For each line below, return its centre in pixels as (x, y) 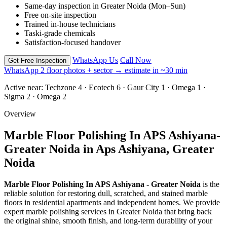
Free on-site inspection (60, 15)
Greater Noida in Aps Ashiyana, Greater (109, 149)
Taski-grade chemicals (60, 33)
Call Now (136, 60)
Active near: (24, 88)
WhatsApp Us (95, 60)
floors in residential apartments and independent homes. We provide (112, 203)
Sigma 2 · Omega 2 (35, 97)
